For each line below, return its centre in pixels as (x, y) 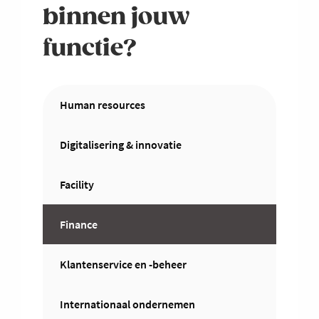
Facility (77, 185)
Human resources (103, 105)
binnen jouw (116, 18)
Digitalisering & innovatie (121, 145)
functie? (90, 49)
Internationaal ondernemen (127, 304)
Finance (79, 225)
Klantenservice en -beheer (123, 265)
